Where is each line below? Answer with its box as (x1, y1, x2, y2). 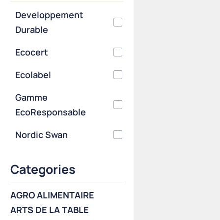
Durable (15, 24, 49, 35)
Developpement (15, 9, 84, 21)
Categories (10, 161, 76, 178)
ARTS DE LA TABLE (10, 204, 89, 216)
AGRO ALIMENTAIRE (10, 189, 95, 201)
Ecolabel (15, 69, 52, 81)
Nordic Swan (15, 129, 68, 140)
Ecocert (15, 46, 49, 58)
